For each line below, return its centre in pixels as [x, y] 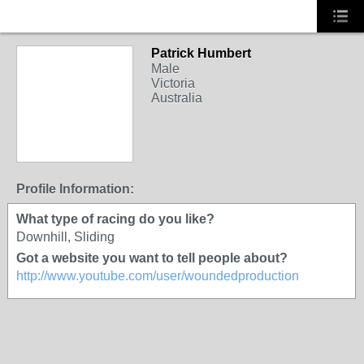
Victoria [173, 83]
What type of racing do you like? [115, 219]
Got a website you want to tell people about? [152, 258]
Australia [177, 98]
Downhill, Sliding [65, 237]
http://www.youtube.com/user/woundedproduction [158, 276]
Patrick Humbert [201, 53]
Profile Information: [75, 189]
